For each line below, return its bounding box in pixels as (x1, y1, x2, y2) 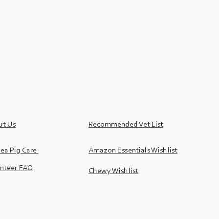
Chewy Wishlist (88, 167, 139, 175)
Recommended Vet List (88, 121, 163, 129)
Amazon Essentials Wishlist (88, 147, 178, 154)
